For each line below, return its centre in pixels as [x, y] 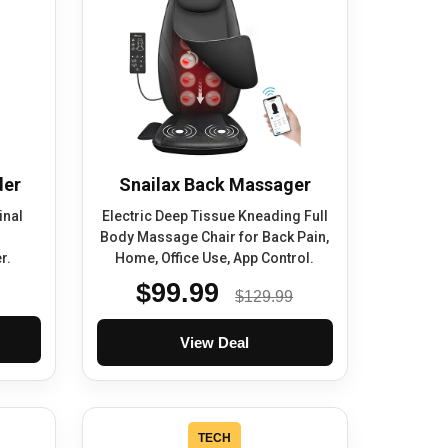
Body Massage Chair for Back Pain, [215, 237]
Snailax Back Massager [214, 185]
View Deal [215, 343]
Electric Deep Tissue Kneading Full [214, 216]
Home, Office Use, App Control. [215, 258]
